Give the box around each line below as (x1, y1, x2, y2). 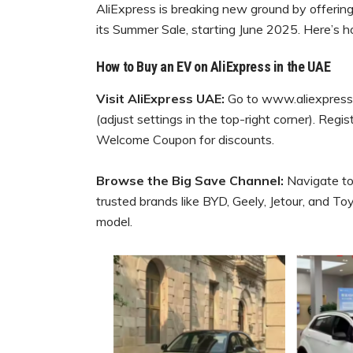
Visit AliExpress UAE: (96, 91, 228, 107)
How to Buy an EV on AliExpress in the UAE (96, 58, 331, 76)
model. (96, 214, 132, 230)
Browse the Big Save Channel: (96, 173, 287, 189)
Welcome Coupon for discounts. (96, 132, 274, 148)
